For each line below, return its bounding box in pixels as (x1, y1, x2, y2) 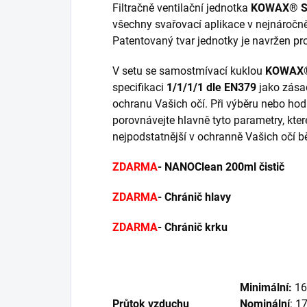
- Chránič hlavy (158, 191, 231, 204)
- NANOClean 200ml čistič (158, 160, 284, 174)
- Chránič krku (158, 221, 228, 234)
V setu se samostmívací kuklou (112, 64, 265, 78)
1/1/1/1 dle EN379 (167, 81, 256, 95)
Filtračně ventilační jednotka (112, 1, 251, 15)
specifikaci (112, 81, 167, 95)
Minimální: (240, 281, 295, 295)
